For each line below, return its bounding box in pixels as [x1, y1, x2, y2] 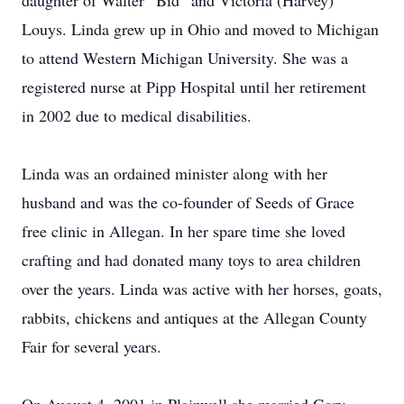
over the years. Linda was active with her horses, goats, [22, 278, 382, 299]
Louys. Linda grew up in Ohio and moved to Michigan [22, 18, 379, 40]
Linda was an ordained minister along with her [22, 162, 327, 184]
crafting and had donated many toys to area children [22, 249, 361, 271]
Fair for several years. [22, 335, 161, 357]
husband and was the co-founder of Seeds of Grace [22, 191, 354, 213]
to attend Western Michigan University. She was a [22, 47, 348, 69]
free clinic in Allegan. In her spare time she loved [22, 220, 345, 242]
